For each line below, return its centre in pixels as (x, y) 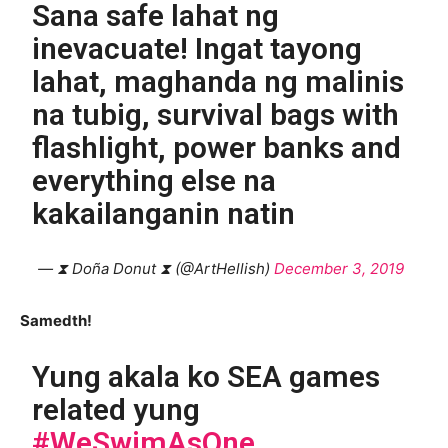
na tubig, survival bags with (216, 114)
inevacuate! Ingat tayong (197, 48)
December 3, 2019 (339, 268)
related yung (116, 409)
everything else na (154, 180)
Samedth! (56, 320)
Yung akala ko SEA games (206, 376)
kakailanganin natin (164, 213)
